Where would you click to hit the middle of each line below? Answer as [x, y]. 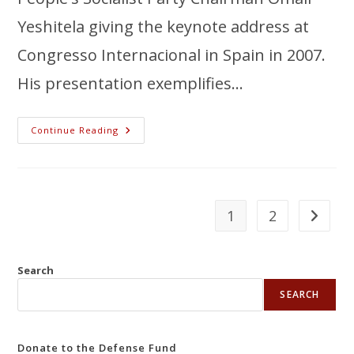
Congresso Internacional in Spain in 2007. [172, 55]
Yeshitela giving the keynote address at [164, 26]
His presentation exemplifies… [131, 83]
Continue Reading [75, 130]
